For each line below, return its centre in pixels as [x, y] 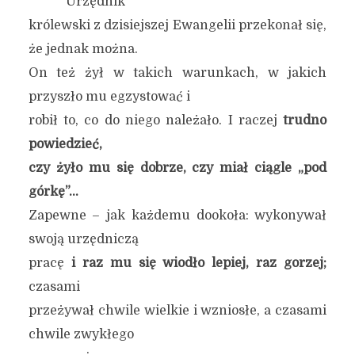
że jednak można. [83, 49]
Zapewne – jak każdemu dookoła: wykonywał [177, 216]
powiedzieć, [65, 144]
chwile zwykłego [81, 334]
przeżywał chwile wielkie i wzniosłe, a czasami [177, 311]
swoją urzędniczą [83, 239]
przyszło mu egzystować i [109, 97]
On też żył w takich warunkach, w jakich [177, 73]
